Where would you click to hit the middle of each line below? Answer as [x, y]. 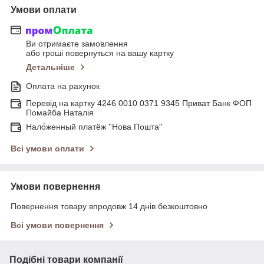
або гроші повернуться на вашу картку [100, 53]
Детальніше [50, 67]
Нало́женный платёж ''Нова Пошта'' [94, 127]
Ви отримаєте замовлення [77, 44]
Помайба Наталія [60, 113]
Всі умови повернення [57, 225]
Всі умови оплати [47, 149]
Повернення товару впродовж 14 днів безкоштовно [109, 207]
